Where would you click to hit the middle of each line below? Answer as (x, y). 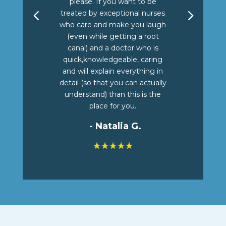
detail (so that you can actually (113, 83)
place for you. (113, 106)
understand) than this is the (113, 95)
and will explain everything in (113, 71)
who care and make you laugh (113, 25)
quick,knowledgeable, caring (113, 60)
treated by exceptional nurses (113, 13)
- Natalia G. (116, 126)
